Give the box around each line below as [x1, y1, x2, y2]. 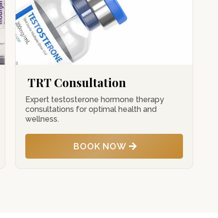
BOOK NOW [73, 141, 127, 151]
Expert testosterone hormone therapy [25, 95, 164, 104]
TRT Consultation [27, 74, 126, 90]
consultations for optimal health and [25, 105, 157, 114]
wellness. [25, 114, 59, 124]
